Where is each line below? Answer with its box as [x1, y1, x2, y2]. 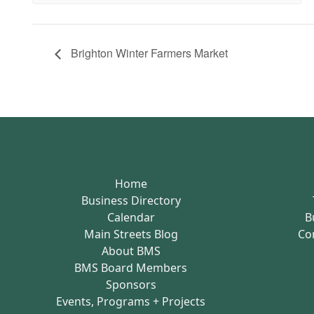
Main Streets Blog [83, 226, 178, 242]
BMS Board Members [74, 259, 188, 275]
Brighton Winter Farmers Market [67, 45, 228, 62]
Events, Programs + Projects [56, 293, 206, 309]
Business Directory [81, 192, 181, 208]
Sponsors [105, 276, 156, 292]
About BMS [101, 243, 161, 259]
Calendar [107, 209, 155, 225]
